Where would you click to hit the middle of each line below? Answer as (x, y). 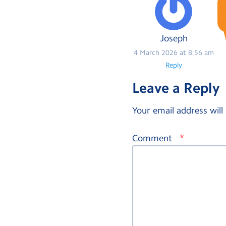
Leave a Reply (176, 88)
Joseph (174, 39)
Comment (154, 138)
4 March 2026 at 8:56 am (174, 53)
